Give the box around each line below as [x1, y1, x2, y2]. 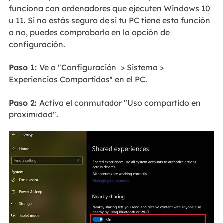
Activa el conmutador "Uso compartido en [39, 97, 201, 108]
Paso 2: [8, 97, 39, 108]
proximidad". [8, 109, 58, 119]
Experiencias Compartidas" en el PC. [8, 74, 147, 85]
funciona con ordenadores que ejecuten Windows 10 [8, 3, 210, 13]
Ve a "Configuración [39, 62, 116, 73]
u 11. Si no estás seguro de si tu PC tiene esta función [8, 15, 210, 25]
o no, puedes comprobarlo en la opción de [8, 27, 170, 37]
